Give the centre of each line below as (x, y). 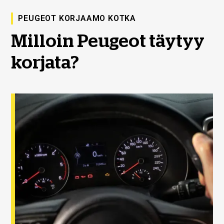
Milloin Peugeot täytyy (108, 41)
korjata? (45, 62)
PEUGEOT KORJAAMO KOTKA (77, 18)
